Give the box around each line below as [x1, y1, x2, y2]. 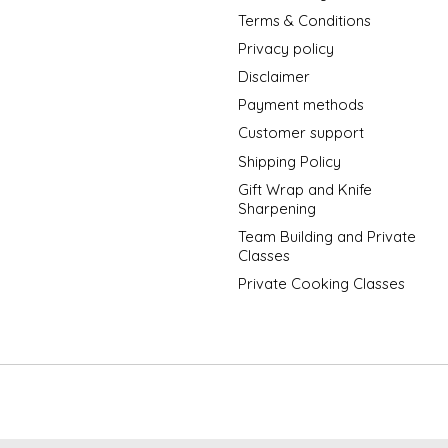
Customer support [237, 123, 364, 143]
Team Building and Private [237, 226, 416, 246]
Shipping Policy [237, 151, 341, 171]
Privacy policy [237, 38, 334, 58]
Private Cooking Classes [237, 273, 405, 293]
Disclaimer [237, 67, 310, 87]
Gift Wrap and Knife [237, 179, 372, 199]
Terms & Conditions [237, 10, 371, 30]
